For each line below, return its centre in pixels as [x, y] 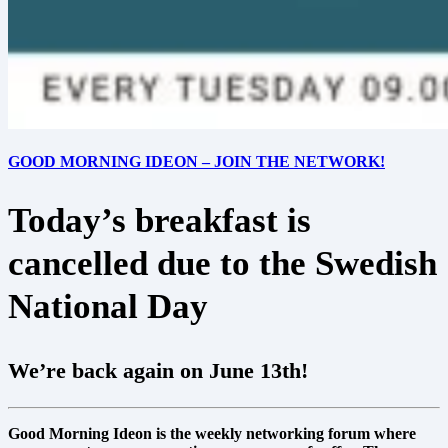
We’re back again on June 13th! [158, 371]
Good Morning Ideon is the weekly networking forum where [212, 433]
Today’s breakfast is [159, 221]
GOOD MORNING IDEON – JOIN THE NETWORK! [196, 161]
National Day [108, 307]
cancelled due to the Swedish [222, 264]
